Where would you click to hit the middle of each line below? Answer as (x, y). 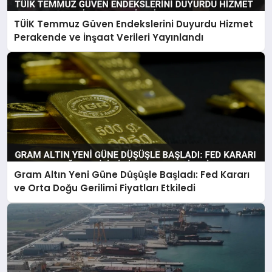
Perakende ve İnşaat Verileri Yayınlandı (109, 37)
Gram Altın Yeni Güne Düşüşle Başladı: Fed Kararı (132, 175)
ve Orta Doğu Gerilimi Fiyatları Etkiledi (105, 188)
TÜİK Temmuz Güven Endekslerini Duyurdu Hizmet (134, 24)
